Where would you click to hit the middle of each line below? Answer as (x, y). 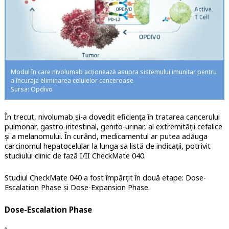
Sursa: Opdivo (31, 89)
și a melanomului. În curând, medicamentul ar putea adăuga (106, 136)
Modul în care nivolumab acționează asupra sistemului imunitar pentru (113, 72)
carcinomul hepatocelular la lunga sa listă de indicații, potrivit (107, 146)
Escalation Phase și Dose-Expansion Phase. (77, 187)
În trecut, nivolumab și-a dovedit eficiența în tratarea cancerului (112, 117)
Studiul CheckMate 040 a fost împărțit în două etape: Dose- (105, 177)
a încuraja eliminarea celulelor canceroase (72, 80)
